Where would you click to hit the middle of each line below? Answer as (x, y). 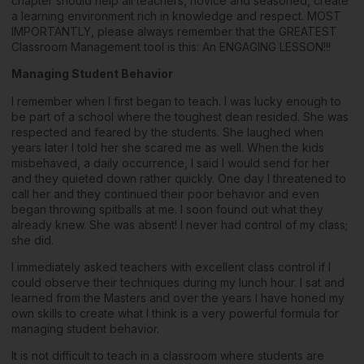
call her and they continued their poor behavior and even (165, 193)
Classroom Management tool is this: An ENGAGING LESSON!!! (171, 46)
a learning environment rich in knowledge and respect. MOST (176, 15)
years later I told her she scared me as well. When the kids (168, 147)
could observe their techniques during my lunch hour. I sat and (178, 283)
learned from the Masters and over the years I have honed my (178, 298)
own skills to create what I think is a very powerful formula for (175, 314)
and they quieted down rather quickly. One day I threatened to (179, 178)
